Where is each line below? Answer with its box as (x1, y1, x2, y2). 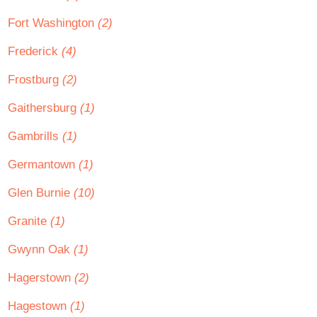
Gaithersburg (8, 101, 80, 115)
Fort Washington (8, 16, 98, 30)
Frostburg (8, 73, 62, 86)
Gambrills (8, 129, 62, 143)
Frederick (8, 45, 62, 58)
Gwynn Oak (8, 243, 74, 256)
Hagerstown (8, 271, 74, 284)
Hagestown (8, 299, 70, 313)
